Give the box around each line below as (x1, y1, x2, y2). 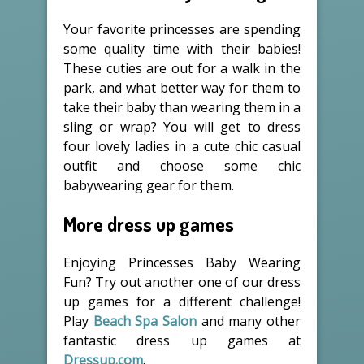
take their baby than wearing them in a (63, 97, 301, 116)
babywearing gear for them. (63, 175, 234, 194)
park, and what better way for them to (63, 78, 301, 97)
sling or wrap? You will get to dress (63, 117, 301, 136)
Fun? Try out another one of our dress (63, 272, 301, 291)
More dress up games (63, 210, 234, 236)
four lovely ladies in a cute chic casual (63, 136, 301, 155)
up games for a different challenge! (63, 292, 301, 310)
